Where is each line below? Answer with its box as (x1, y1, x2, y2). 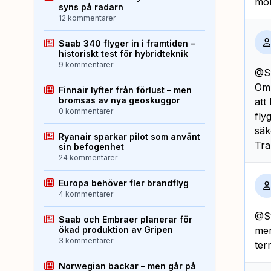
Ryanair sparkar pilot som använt (59, 131, 200, 142)
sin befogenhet (59, 141, 124, 152)
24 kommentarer (59, 152, 117, 162)
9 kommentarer (59, 59, 113, 69)
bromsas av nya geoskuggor (59, 94, 180, 105)
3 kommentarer (59, 235, 113, 245)
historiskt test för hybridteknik (59, 48, 188, 59)
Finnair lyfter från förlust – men (59, 84, 192, 95)
